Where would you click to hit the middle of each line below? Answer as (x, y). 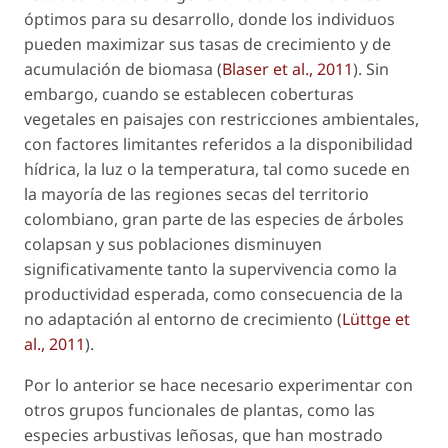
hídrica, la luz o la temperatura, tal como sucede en (217, 169)
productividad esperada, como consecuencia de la (213, 294)
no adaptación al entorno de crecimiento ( (183, 319)
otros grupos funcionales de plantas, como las (199, 410)
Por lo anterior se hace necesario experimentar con (218, 385)
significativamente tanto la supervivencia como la (210, 269)
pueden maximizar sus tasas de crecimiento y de (207, 44)
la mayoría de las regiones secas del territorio (196, 194)
